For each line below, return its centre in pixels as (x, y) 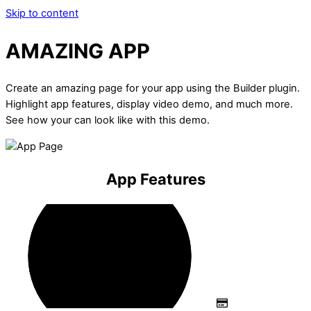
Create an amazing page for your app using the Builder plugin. (153, 89)
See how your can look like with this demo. (109, 120)
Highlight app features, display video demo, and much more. (149, 104)
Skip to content (42, 13)
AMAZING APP (78, 51)
